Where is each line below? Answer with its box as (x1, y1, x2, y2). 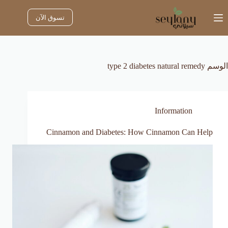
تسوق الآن (35, 11, 65, 23)
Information (155, 106, 192, 115)
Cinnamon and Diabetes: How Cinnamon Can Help (46, 128, 213, 136)
